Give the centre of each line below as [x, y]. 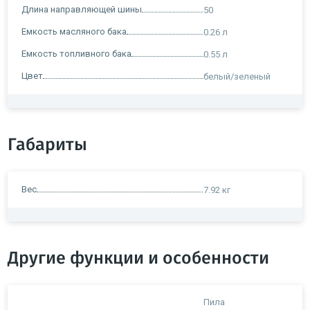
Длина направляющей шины [82, 9]
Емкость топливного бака [76, 53]
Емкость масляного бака [74, 31]
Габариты [47, 145]
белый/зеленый [237, 76]
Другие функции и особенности [138, 258]
